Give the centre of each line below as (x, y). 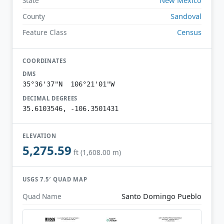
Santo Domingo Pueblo (161, 196)
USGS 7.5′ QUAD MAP (55, 179)
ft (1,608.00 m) (97, 152)
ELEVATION (40, 135)
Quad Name (42, 196)
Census (189, 32)
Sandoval (186, 16)
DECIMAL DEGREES (50, 98)
